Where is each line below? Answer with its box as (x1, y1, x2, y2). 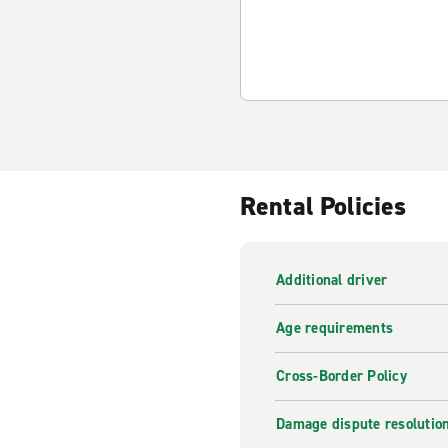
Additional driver (276, 270, 388, 290)
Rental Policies (240, 189, 407, 223)
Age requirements (276, 318, 393, 338)
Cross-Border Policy (276, 366, 407, 386)
